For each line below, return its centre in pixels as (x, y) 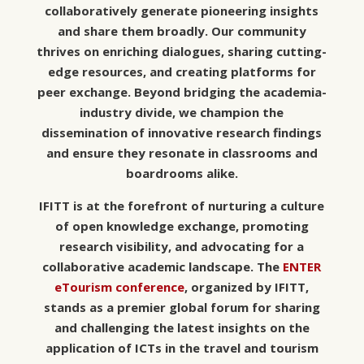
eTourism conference (120, 287)
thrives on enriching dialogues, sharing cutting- (182, 52)
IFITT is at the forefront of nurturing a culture (182, 206)
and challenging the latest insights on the (182, 328)
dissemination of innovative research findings (182, 133)
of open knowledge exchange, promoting (182, 226)
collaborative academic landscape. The (163, 267)
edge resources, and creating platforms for (182, 72)
